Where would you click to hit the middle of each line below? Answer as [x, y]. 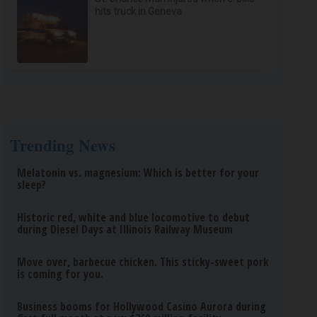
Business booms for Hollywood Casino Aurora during [142, 306]
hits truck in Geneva [139, 11]
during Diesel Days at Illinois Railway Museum [125, 229]
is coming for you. [60, 274]
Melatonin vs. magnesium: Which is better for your [138, 173]
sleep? [32, 185]
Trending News [63, 145]
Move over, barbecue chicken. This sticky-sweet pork [143, 262]
